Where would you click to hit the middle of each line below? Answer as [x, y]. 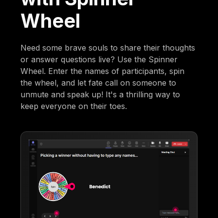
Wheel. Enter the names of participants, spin [103, 71]
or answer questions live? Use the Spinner [99, 59]
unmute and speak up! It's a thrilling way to [100, 94]
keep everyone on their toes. [74, 106]
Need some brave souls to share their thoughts [108, 47]
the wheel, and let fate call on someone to [99, 82]
